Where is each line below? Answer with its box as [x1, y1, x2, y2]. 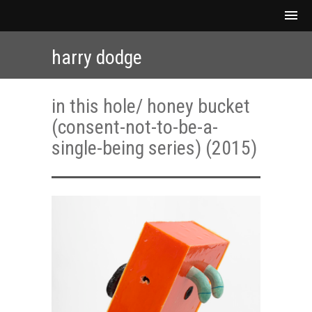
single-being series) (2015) [52, 136, 257, 159]
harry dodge [52, 46, 142, 69]
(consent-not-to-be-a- [52, 116, 218, 139]
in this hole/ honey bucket [52, 95, 250, 118]
